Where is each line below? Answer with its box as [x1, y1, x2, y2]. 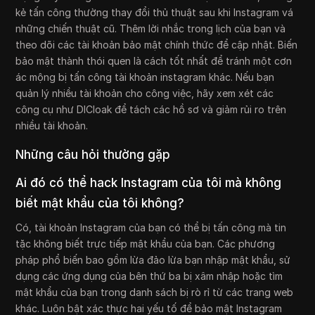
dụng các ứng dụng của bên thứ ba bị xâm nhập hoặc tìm [15, 269, 283, 282]
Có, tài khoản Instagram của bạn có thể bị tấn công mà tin [15, 221, 287, 233]
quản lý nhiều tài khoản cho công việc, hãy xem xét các [15, 86, 274, 99]
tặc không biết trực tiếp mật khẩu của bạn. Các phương [15, 237, 276, 250]
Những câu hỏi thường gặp [15, 147, 171, 162]
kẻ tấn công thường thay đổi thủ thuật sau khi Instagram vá [15, 6, 294, 18]
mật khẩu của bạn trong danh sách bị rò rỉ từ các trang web [15, 285, 294, 298]
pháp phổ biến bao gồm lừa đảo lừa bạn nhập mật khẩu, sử [15, 253, 291, 266]
